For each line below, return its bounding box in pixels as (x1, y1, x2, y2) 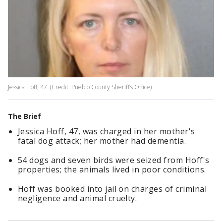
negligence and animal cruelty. (18, 193, 137, 204)
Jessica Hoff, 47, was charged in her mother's (18, 126, 195, 137)
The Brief (8, 111, 41, 121)
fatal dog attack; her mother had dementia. (18, 135, 186, 147)
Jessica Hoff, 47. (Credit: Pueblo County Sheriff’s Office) (8, 83, 152, 92)
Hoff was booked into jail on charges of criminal (18, 183, 207, 195)
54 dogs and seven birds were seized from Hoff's (18, 155, 210, 166)
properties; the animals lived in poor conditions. (18, 164, 206, 175)
